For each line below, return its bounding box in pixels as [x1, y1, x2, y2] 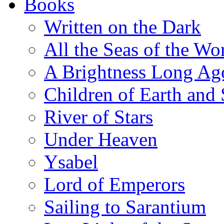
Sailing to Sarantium [44, 196, 206, 217]
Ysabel [44, 151, 98, 172]
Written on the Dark [44, 16, 201, 37]
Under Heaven [44, 128, 157, 150]
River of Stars [44, 106, 153, 127]
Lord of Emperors [44, 173, 185, 195]
